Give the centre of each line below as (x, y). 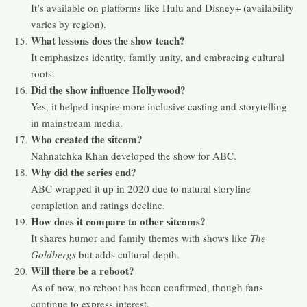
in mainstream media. (77, 123)
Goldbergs (53, 255)
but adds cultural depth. (128, 255)
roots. (43, 74)
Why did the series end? (84, 172)
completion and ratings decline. (98, 205)
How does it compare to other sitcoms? (118, 222)
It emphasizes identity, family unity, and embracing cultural (158, 57)
